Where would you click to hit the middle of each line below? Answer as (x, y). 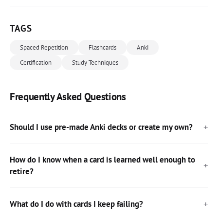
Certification (36, 62)
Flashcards (102, 47)
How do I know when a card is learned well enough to (102, 159)
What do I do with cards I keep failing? (76, 204)
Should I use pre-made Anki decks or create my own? (101, 127)
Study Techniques (95, 62)
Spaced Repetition (44, 47)
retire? (22, 171)
